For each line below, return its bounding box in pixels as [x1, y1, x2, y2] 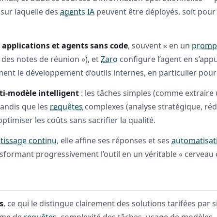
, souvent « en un [128, 40, 192, 51]
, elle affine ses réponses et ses [57, 135, 172, 146]
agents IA [60, 6, 95, 17]
